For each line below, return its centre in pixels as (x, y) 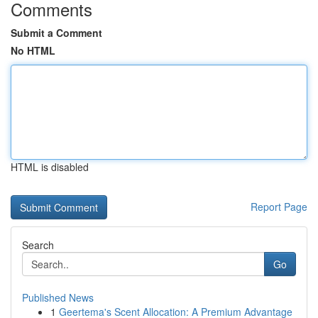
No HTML (33, 50)
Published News (58, 297)
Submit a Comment (56, 33)
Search (38, 245)
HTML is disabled (50, 167)
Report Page (279, 207)
